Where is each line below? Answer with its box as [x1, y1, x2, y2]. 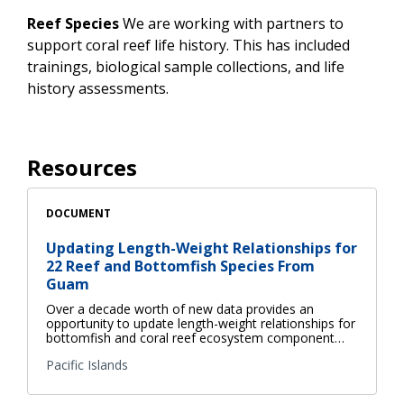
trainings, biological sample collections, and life [27, 56, 344, 77]
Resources [27, 151, 137, 182]
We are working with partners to [123, 13, 344, 33]
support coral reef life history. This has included [27, 34, 350, 55]
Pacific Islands [46, 355, 128, 373]
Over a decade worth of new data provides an [46, 299, 314, 317]
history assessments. [27, 78, 172, 98]
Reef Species [27, 13, 123, 33]
